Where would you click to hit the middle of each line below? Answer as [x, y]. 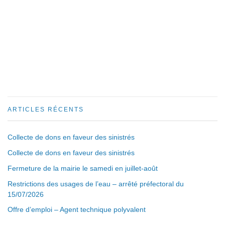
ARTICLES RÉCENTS [46, 109]
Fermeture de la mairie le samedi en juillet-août [83, 168]
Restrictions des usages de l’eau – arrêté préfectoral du [96, 184]
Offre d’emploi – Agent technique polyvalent [77, 210]
